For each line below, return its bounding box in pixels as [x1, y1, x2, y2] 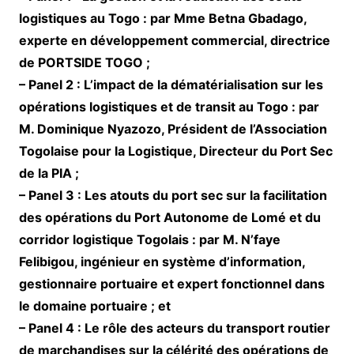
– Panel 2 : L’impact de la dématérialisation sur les [18, 77, 323, 93]
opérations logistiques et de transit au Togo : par [18, 99, 319, 115]
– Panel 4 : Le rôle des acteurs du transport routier [18, 320, 330, 337]
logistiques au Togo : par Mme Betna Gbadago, [18, 10, 307, 27]
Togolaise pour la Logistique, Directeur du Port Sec [18, 143, 333, 160]
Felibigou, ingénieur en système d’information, [18, 254, 305, 270]
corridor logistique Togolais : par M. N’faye [18, 232, 281, 248]
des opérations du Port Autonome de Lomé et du [18, 209, 321, 226]
